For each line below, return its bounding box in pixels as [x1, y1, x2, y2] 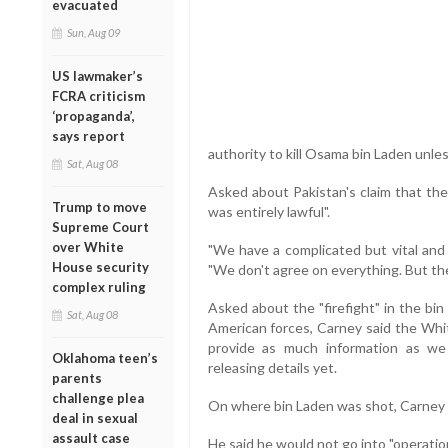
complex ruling [52, 278, 146, 295]
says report [52, 127, 125, 144]
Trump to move [52, 198, 147, 215]
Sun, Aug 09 [67, 25, 120, 39]
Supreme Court [52, 218, 149, 235]
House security [52, 258, 149, 275]
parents [52, 369, 102, 386]
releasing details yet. [207, 359, 337, 377]
